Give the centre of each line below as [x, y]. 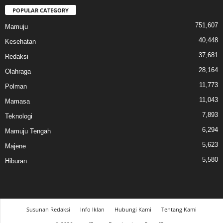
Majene [15, 146]
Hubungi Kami [133, 209]
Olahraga [18, 71]
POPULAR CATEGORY [41, 10]
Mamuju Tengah [28, 131]
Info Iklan [92, 209]
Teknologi [19, 116]
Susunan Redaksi [48, 209]
